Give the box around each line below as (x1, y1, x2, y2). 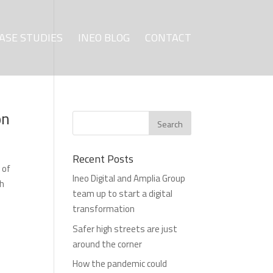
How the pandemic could (73, 257, 168, 271)
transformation (73, 202, 135, 216)
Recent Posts (73, 151, 134, 167)
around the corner (73, 236, 143, 251)
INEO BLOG (77, 29, 130, 46)
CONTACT (144, 29, 191, 46)
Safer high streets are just (73, 221, 178, 236)
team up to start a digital (73, 186, 173, 200)
